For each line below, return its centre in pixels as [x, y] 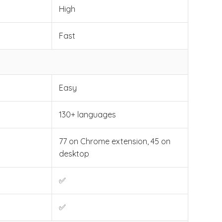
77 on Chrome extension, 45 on [115, 141]
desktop [74, 154]
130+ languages [88, 114]
